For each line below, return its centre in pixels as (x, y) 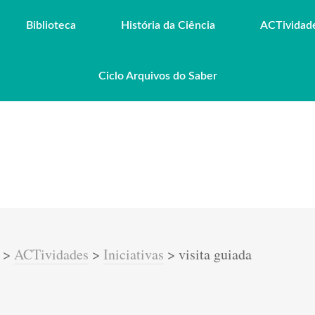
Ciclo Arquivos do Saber (157, 76)
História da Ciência (168, 25)
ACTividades (51, 254)
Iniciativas (134, 254)
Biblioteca (51, 25)
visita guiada (215, 254)
